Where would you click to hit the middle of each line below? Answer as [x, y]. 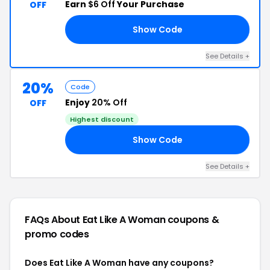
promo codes [57, 234]
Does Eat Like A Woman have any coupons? [119, 263]
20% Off [109, 102]
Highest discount [102, 119]
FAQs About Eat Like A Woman [96, 220]
